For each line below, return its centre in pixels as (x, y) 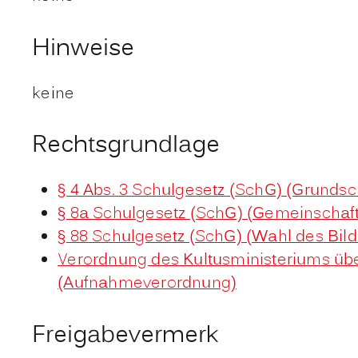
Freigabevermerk (125, 336)
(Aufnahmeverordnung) (147, 283)
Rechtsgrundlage (126, 146)
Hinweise (84, 49)
